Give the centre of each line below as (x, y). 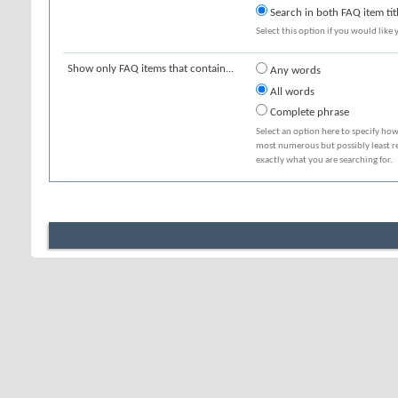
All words (291, 92)
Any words (294, 71)
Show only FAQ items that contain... (151, 69)
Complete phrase (308, 112)
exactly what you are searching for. (324, 160)
